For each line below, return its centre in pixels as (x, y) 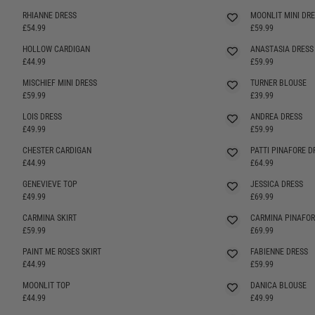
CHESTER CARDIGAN (57, 150)
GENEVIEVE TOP (50, 184)
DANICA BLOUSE (278, 285)
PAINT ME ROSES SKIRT (62, 251)
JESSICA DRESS (276, 184)
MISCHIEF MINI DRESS (60, 83)
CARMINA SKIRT (50, 218)
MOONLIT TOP (46, 285)
